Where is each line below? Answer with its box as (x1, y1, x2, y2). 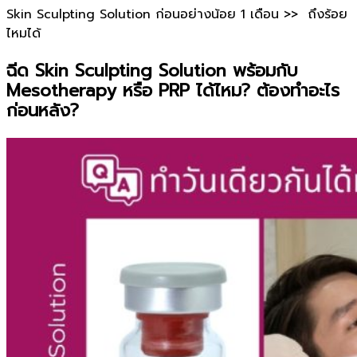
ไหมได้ (6, 24, 41, 43)
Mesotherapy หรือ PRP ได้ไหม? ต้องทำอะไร (6, 77, 339, 104)
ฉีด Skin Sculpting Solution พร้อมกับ (6, 57, 298, 84)
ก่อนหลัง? (6, 97, 79, 124)
